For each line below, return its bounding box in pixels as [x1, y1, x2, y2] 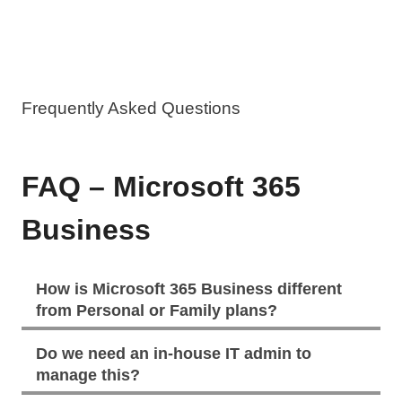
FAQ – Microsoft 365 [22, 170, 301, 204]
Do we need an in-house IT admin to [36, 345, 311, 363]
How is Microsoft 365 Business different [36, 280, 342, 299]
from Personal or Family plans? [36, 301, 277, 320]
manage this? [36, 366, 140, 385]
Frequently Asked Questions [22, 99, 240, 118]
